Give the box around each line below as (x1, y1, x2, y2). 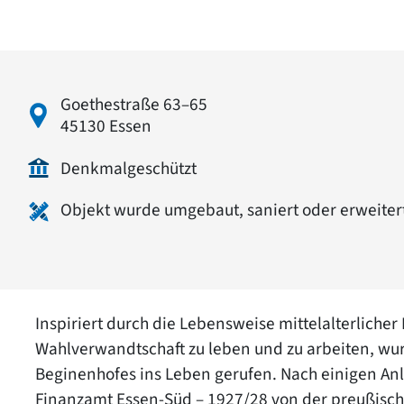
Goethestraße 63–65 (60, 91, 207, 117)
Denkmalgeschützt (60, 155, 197, 181)
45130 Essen (60, 113, 151, 139)
